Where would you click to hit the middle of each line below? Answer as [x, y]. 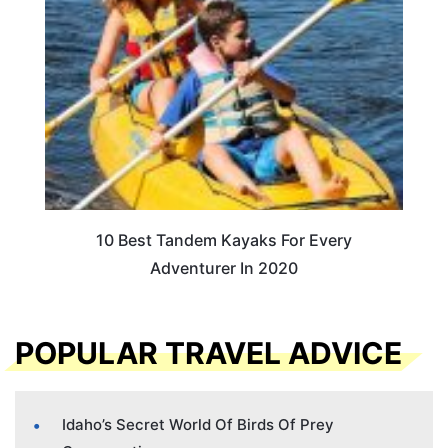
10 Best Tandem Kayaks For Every [224, 240]
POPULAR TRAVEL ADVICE [208, 352]
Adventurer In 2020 [224, 268]
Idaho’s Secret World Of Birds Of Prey [198, 424]
